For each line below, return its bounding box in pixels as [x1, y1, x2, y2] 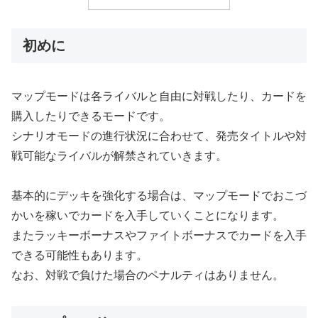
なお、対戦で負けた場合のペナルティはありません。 [11, 269, 284, 282]
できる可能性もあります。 [11, 249, 148, 262]
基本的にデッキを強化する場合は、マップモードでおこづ [11, 190, 307, 202]
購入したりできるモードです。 [11, 109, 170, 122]
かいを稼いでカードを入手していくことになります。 [11, 209, 284, 222]
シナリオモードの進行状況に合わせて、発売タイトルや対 [11, 129, 307, 142]
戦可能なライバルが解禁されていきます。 [11, 149, 227, 162]
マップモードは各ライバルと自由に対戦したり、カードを [11, 89, 307, 102]
